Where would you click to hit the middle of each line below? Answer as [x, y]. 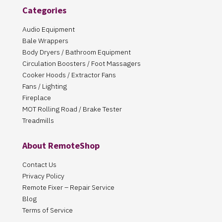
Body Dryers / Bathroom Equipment [76, 52]
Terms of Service [47, 210]
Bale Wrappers [45, 41]
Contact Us [39, 165]
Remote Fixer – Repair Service [68, 188]
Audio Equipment [48, 29]
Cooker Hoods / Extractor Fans [69, 75]
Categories [44, 10]
